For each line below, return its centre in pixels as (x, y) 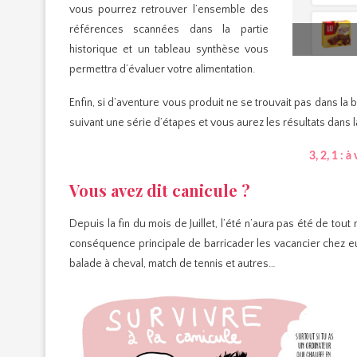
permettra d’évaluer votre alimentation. (162, 69)
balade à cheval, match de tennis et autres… (173, 263)
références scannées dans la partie (169, 29)
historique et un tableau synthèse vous (169, 49)
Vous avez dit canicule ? (160, 190)
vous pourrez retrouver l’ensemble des (169, 9)
